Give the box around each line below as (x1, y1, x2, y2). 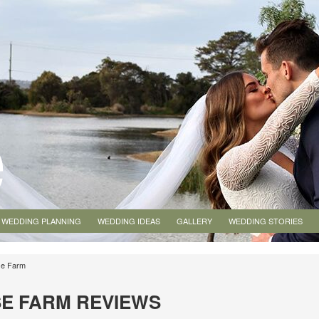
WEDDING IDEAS (98, 215, 160, 226)
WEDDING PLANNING (1, 215, 81, 226)
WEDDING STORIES (229, 215, 303, 226)
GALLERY (177, 215, 212, 226)
